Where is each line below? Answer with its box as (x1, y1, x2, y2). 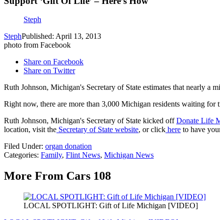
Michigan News (104, 151, 154, 160)
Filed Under (4, 142, 41, 151)
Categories (4, 151, 37, 160)
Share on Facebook (24, 57, 83, 66)
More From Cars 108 (4, 169, 111, 183)
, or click (138, 125, 165, 134)
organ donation (45, 142, 92, 151)
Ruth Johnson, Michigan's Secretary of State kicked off (4, 116, 176, 125)
